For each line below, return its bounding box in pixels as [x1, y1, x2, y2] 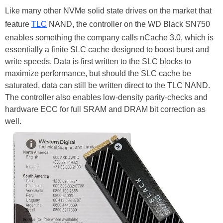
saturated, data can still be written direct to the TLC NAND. [5, 81, 210, 90]
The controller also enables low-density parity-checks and [5, 93, 208, 102]
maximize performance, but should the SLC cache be [5, 69, 191, 78]
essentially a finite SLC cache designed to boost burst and [5, 45, 209, 54]
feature [5, 20, 31, 29]
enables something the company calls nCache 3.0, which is [5, 33, 214, 42]
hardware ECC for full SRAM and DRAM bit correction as [5, 105, 206, 114]
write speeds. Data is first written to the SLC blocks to [5, 57, 191, 66]
